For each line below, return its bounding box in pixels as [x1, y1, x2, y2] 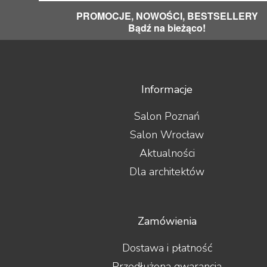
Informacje [141, 82, 193, 97]
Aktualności [139, 146, 195, 161]
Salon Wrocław [130, 128, 204, 142]
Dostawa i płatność [122, 241, 212, 256]
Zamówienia [137, 214, 197, 229]
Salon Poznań [134, 109, 200, 124]
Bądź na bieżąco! [128, 21, 206, 35]
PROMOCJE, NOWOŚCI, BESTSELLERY [76, 9, 258, 23]
